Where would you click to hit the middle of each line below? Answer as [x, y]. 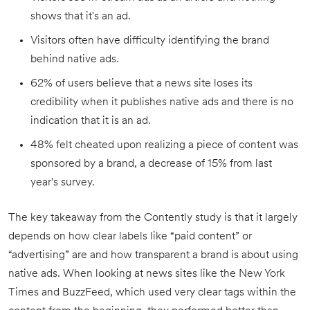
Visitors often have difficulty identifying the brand [150, 41]
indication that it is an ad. [91, 121]
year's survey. [63, 183]
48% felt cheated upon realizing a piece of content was [164, 146]
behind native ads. [75, 60]
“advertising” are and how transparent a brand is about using [153, 256]
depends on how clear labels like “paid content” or [130, 237]
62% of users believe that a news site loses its [142, 84]
